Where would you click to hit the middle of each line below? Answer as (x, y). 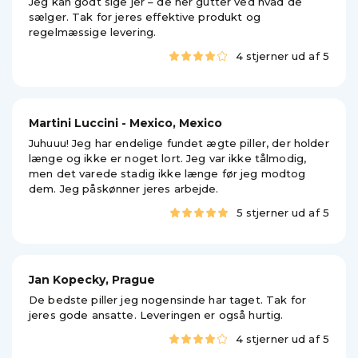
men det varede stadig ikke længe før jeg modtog (167, 173)
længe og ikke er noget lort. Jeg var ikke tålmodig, (168, 158)
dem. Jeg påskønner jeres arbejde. (124, 189)
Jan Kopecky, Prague (92, 280)
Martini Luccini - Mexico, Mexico (125, 123)
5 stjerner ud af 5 (282, 213)
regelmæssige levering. (93, 32)
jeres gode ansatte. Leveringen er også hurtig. (156, 315)
